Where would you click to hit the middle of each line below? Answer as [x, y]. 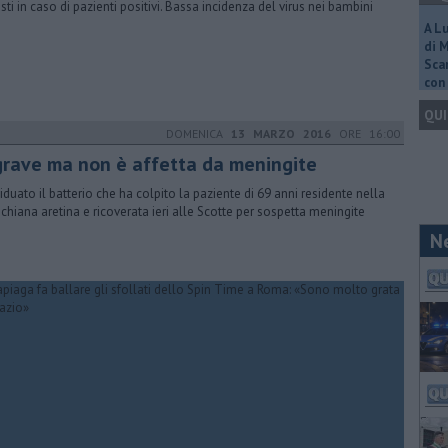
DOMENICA [198, 133]
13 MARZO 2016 [281, 133]
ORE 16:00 [365, 133]
